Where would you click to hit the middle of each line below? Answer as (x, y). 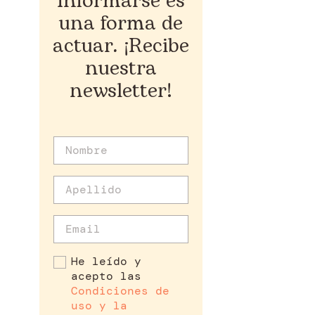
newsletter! (121, 91)
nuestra (121, 68)
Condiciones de (120, 290)
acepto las (106, 276)
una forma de (121, 23)
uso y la (99, 305)
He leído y (106, 261)
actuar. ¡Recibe (121, 46)
